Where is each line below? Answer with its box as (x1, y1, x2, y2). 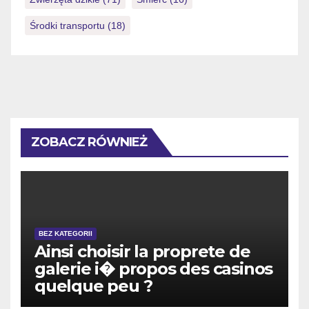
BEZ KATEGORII (39, 230, 92, 238)
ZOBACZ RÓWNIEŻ (31, 134, 148, 150)
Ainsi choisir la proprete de (34, 241, 250, 262)
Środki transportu (30, 20, 105, 32)
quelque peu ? (34, 276, 152, 297)
